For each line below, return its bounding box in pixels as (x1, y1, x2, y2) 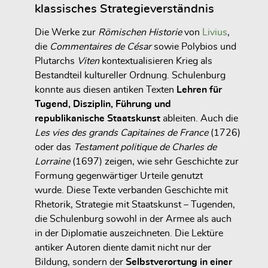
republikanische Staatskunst (35, 113, 160, 123)
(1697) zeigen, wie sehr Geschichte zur (70, 156, 239, 166)
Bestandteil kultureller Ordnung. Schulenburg (35, 70, 226, 80)
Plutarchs (35, 56, 77, 66)
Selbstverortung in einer (126, 257, 232, 267)
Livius (202, 27, 227, 37)
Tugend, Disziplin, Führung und (35, 99, 171, 109)
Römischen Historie (98, 27, 182, 37)
